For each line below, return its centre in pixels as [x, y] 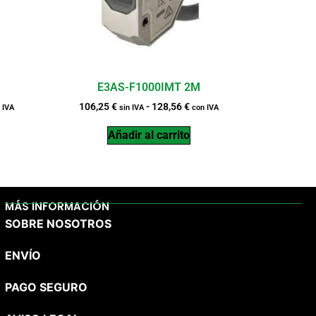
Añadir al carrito [149, 135]
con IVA [205, 107]
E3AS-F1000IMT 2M [149, 87]
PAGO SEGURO [46, 287]
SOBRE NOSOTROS [58, 223]
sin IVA [132, 107]
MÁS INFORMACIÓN [57, 206]
